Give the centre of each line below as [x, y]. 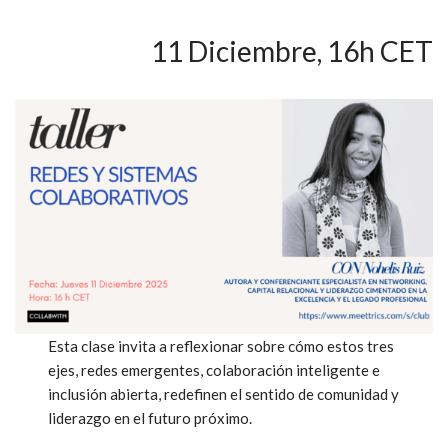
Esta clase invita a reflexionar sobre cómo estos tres [221, 345]
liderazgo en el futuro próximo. [150, 417]
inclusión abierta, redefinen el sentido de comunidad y [224, 393]
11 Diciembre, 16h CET [292, 50]
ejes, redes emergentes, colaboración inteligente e [214, 369]
